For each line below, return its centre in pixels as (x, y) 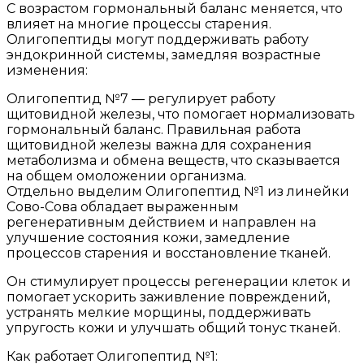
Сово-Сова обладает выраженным (123, 207)
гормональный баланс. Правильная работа (154, 130)
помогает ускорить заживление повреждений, (168, 297)
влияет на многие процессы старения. (139, 24)
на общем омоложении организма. (126, 176)
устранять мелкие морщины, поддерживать (159, 313)
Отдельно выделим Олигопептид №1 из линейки (178, 192)
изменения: (47, 71)
